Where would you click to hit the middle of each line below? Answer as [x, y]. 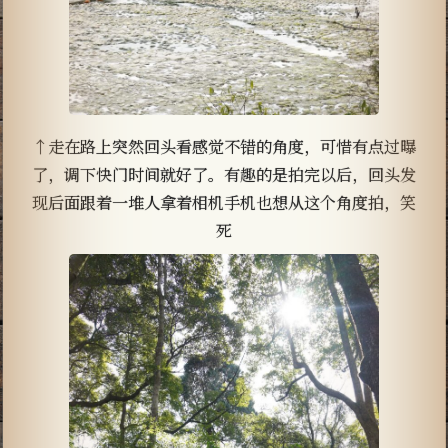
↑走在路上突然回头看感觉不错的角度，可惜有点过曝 [224, 145]
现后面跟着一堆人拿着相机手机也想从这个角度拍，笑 [224, 201]
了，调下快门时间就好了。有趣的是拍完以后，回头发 [224, 173]
